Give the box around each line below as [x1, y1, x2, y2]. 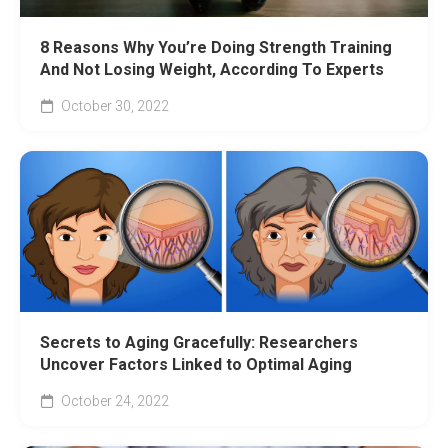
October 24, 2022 [58, 392, 169, 409]
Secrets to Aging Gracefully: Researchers [40, 332, 358, 352]
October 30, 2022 [58, 98, 169, 115]
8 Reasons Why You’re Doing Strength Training [40, 38, 392, 58]
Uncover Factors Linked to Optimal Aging [40, 354, 352, 374]
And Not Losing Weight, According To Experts [40, 60, 384, 80]
